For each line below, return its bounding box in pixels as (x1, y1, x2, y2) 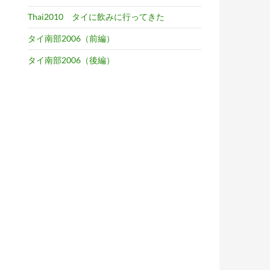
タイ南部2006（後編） (28, 55, 115, 65)
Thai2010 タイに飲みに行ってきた (28, 11, 165, 22)
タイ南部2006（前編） (28, 33, 115, 43)
